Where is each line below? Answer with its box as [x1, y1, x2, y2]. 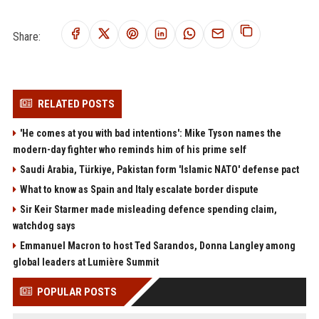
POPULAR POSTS [36, 286, 117, 298]
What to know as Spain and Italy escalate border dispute [19, 184, 258, 195]
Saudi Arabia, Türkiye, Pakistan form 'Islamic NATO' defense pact [19, 164, 299, 175]
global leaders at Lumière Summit [12, 256, 159, 268]
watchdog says [12, 220, 75, 231]
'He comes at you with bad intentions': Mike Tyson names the [19, 127, 281, 139]
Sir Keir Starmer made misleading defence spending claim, [19, 204, 277, 215]
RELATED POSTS [37, 98, 115, 110]
